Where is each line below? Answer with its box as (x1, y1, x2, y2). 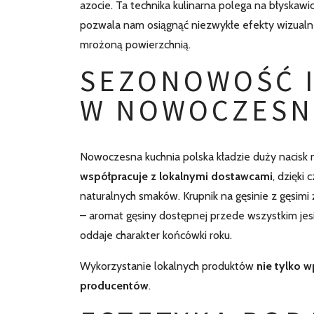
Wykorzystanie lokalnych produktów (80, 259, 257, 273)
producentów (80, 279, 149, 292)
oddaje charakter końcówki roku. (80, 228, 232, 242)
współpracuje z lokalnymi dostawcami (80, 170, 273, 183)
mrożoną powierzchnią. (80, 38, 191, 51)
